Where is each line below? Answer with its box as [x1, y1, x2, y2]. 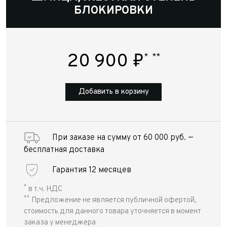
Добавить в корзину [78, 87, 149, 97]
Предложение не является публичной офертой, [30, 196, 197, 205]
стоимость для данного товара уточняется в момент [24, 207, 201, 216]
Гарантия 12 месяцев [52, 165, 131, 175]
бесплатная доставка [24, 145, 104, 155]
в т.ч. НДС [27, 184, 62, 194]
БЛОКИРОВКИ [74, 4, 153, 18]
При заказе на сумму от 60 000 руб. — [52, 133, 194, 143]
